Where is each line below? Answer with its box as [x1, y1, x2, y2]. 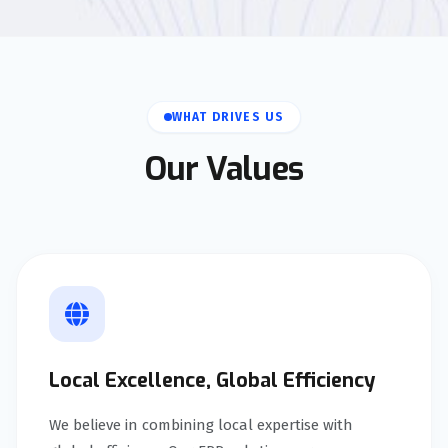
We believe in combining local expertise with [49, 415, 353, 434]
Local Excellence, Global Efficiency [49, 366, 375, 394]
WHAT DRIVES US [171, 109, 285, 124]
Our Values [145, 147, 303, 190]
